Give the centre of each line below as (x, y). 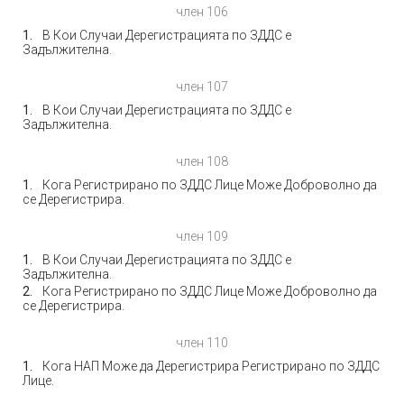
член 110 (202, 343)
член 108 (202, 161)
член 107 (202, 87)
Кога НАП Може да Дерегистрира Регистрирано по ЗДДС (211, 366)
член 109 (202, 236)
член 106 (202, 12)
